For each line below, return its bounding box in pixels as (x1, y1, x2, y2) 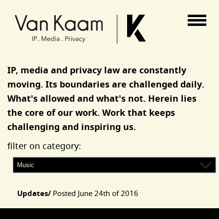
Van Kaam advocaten (7, 1, 94, 13)
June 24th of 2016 (78, 188, 138, 198)
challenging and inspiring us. (7, 121, 136, 133)
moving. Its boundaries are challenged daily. (7, 78, 204, 90)
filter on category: (7, 140, 81, 152)
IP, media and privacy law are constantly (7, 64, 186, 76)
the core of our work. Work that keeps (7, 107, 175, 119)
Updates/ (17, 188, 51, 198)
